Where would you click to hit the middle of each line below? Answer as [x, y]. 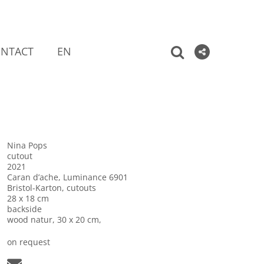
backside [25, 209]
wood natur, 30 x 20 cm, [55, 220]
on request [29, 242]
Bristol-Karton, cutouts [52, 188]
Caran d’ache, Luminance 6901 [68, 177]
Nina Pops [27, 145]
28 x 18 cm [28, 198]
